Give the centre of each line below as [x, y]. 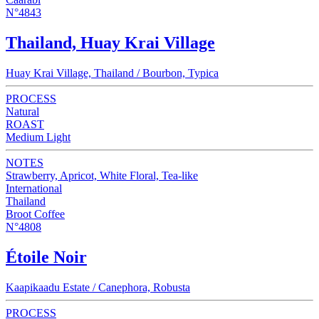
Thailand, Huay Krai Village [110, 43]
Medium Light [38, 137]
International [34, 189]
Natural [22, 112]
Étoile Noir [46, 257]
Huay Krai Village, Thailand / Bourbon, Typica [112, 73]
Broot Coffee [35, 214]
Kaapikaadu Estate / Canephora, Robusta [98, 287]
